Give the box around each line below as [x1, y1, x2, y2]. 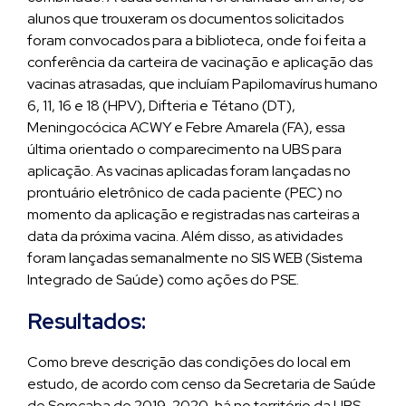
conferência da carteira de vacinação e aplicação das [27, 53, 372, 72]
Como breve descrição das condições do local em [27, 353, 351, 372]
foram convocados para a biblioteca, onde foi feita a [27, 31, 366, 50]
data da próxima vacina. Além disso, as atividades [27, 227, 343, 246]
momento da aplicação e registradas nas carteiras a [27, 205, 360, 224]
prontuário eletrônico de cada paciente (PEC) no [27, 183, 343, 202]
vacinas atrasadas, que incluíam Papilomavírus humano [27, 74, 378, 93]
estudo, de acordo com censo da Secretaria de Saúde [27, 374, 376, 393]
